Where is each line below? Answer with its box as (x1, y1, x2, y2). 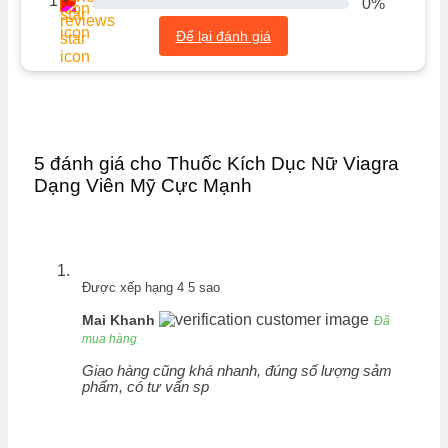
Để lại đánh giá (175, 27, 271, 44)
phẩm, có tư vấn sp (82, 379, 209, 396)
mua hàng (82, 332, 137, 347)
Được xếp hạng (82, 280, 177, 296)
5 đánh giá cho (34, 153, 167, 175)
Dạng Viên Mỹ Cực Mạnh (34, 175, 252, 197)
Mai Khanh (82, 312, 159, 329)
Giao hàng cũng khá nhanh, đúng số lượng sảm (82, 363, 392, 380)
